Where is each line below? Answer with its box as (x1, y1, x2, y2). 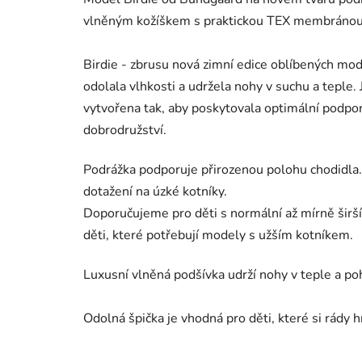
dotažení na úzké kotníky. (83, 183, 230, 201)
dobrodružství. (83, 121, 166, 140)
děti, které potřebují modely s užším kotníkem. (83, 226, 356, 245)
